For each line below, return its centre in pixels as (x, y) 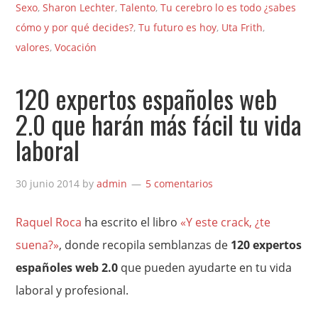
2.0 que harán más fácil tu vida (159, 124)
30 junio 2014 (48, 184)
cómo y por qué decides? (75, 28)
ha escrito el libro (131, 223)
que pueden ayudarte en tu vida (205, 268)
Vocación (76, 48)
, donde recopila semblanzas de (145, 245)
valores (33, 48)
